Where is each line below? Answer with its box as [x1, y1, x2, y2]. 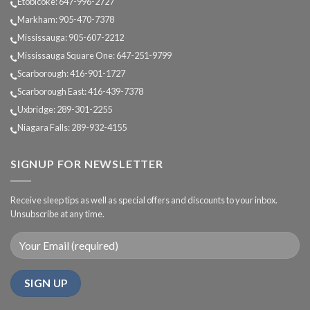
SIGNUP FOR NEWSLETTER [10, 157, 163, 171]
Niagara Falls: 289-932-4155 [17, 122, 127, 134]
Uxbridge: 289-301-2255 [17, 104, 112, 116]
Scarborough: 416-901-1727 [17, 68, 125, 80]
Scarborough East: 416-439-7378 [17, 86, 143, 98]
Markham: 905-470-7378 [17, 14, 114, 26]
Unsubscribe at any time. [10, 208, 104, 219]
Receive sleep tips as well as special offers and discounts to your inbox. [10, 194, 277, 206]
